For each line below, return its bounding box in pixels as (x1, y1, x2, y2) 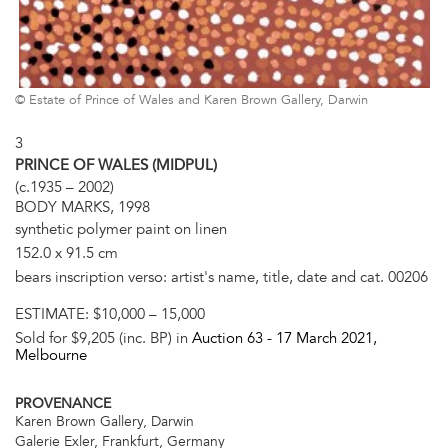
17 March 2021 (276, 329, 373, 348)
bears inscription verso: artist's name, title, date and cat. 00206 (15, 268, 428, 287)
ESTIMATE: (15, 305, 93, 324)
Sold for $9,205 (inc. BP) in (15, 329, 192, 348)
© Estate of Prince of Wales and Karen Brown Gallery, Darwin (15, 92, 368, 109)
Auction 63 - (192, 329, 276, 348)
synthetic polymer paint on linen (15, 220, 227, 239)
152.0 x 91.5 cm (15, 244, 118, 263)
